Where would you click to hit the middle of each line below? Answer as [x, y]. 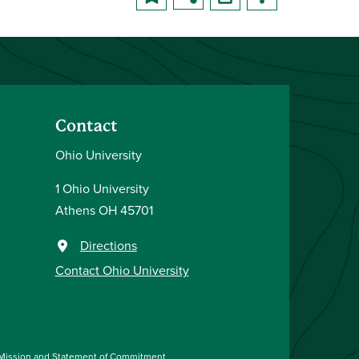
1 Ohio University [102, 188]
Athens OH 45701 [104, 210]
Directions [108, 245]
